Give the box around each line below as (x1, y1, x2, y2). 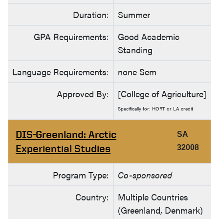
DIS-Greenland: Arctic (16, 129, 116, 140)
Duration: (73, 8, 109, 21)
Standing (118, 44, 153, 56)
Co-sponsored (118, 169, 172, 181)
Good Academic (118, 30, 179, 43)
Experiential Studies (16, 143, 110, 154)
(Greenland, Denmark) (118, 204, 203, 217)
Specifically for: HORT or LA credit (118, 105, 193, 112)
